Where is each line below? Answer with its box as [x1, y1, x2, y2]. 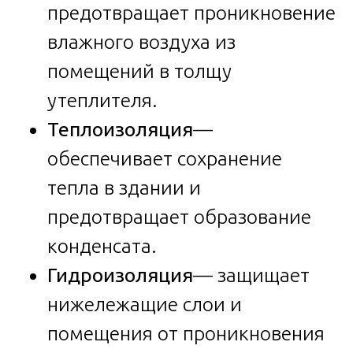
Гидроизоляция [47, 263, 193, 286]
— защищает [193, 263, 310, 286]
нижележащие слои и [47, 292, 242, 315]
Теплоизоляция [47, 117, 193, 140]
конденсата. [47, 234, 157, 257]
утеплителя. [47, 88, 158, 111]
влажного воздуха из [47, 30, 236, 53]
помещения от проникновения [47, 321, 325, 344]
